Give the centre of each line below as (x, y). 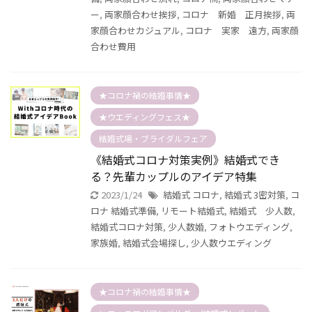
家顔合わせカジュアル (135, 30)
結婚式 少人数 (261, 211)
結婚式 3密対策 (255, 195)
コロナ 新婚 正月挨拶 (232, 14)
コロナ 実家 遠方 (226, 30)
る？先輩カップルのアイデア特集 (174, 176)
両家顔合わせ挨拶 (141, 14)
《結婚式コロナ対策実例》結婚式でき (185, 159)
